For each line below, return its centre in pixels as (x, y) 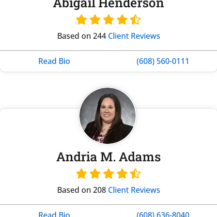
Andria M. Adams (108, 156)
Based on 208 (82, 190)
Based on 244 (82, 36)
